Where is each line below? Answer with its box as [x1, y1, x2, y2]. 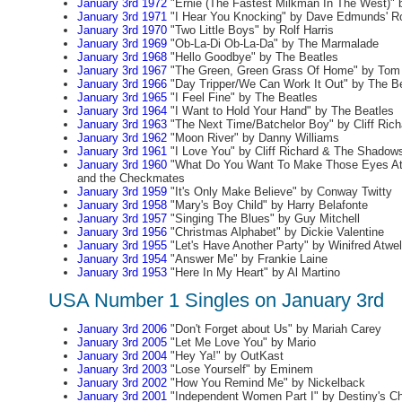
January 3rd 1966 [76, 77, 167, 91]
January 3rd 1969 [76, 37, 167, 50]
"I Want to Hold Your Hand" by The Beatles [166, 104, 394, 118]
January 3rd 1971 [76, 10, 167, 23]
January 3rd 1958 [76, 198, 167, 212]
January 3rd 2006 [76, 322, 167, 336]
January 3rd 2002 [76, 376, 167, 389]
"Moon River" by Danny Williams [166, 131, 339, 144]
